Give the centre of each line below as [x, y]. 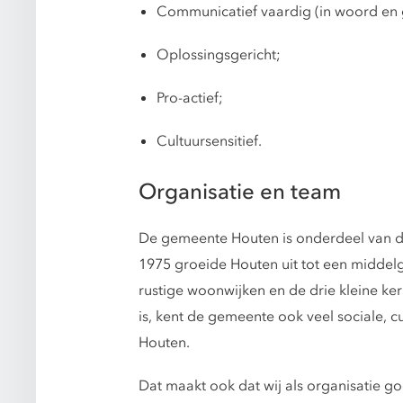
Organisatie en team [240, 193]
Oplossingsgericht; [219, 54]
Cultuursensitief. [209, 142]
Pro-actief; [190, 98]
